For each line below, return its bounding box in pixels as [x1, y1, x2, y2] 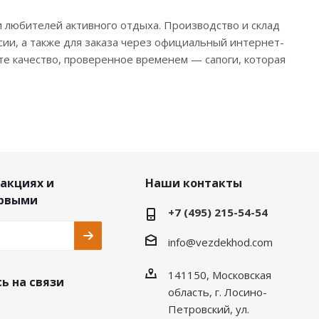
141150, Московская [167, 267, 271, 282]
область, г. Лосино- [167, 284, 267, 299]
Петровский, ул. [167, 301, 249, 316]
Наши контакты [145, 175, 242, 191]
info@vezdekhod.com [167, 234, 273, 249]
